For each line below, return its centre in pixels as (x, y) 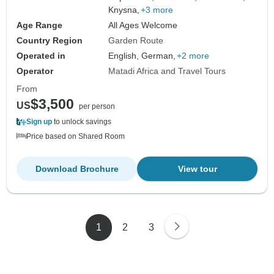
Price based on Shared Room (76, 137)
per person (97, 107)
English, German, (142, 56)
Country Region (50, 41)
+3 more (157, 10)
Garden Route (136, 41)
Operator (35, 71)
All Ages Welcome (143, 25)
